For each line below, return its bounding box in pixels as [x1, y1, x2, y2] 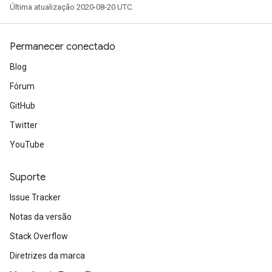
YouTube [10, 140, 44, 149]
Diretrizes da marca [10, 251, 85, 260]
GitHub [10, 101, 35, 110]
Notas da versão [10, 212, 72, 222]
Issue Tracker [10, 192, 61, 202]
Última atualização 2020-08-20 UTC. [10, 2, 134, 12]
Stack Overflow [10, 231, 68, 241]
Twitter [10, 120, 38, 130]
